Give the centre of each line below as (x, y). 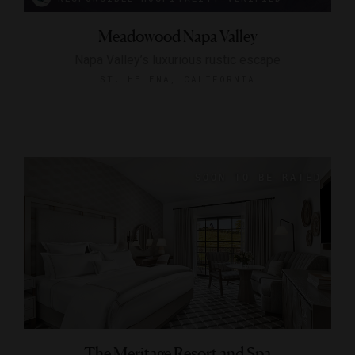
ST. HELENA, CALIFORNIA (177, 78)
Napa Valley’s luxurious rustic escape (177, 59)
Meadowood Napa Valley (177, 36)
